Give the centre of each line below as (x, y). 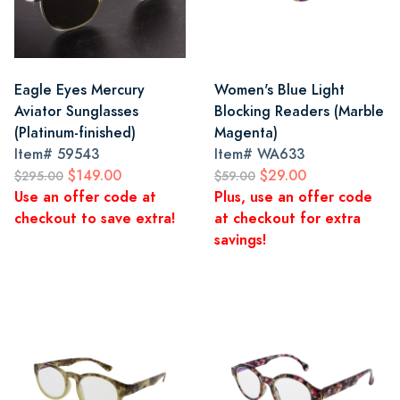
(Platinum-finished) (75, 133)
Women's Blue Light (279, 90)
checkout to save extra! (95, 218)
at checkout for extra (287, 218)
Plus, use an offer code (293, 197)
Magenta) (246, 133)
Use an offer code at (85, 197)
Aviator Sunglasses (76, 111)
